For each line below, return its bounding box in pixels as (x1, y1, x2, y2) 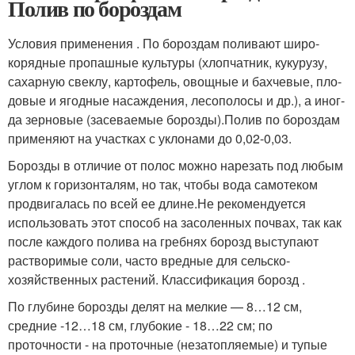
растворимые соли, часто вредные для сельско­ (8, 251, 290, 269)
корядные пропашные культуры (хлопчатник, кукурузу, (8, 53, 327, 71)
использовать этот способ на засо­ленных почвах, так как (8, 213, 342, 231)
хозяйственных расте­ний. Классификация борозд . (8, 270, 305, 288)
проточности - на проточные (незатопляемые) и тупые (8, 335, 327, 353)
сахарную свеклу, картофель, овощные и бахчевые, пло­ (8, 72, 342, 90)
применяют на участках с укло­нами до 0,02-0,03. (8, 129, 292, 147)
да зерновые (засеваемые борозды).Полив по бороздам (8, 110, 340, 128)
